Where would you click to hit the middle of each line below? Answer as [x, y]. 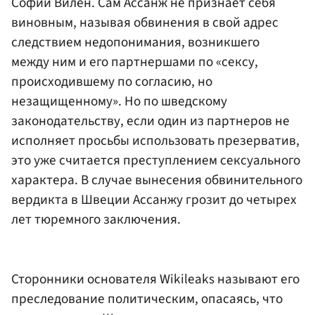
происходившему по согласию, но [112, 81]
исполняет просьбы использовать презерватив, [155, 140]
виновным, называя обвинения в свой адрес [145, 22]
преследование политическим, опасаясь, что [147, 299]
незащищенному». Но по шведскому [119, 101]
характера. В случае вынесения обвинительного [157, 180]
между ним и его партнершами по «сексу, [135, 62]
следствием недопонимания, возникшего [135, 42]
